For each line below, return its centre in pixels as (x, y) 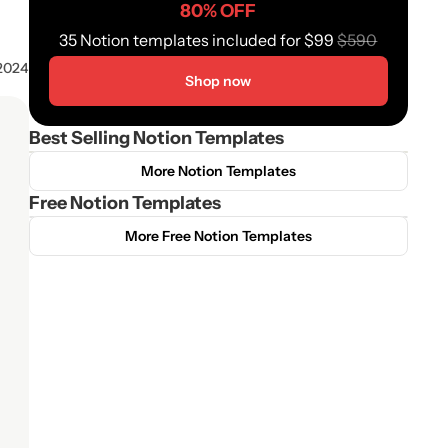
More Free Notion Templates (218, 236)
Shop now (218, 81)
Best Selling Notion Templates (156, 138)
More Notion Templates (218, 171)
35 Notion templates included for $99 (198, 40)
